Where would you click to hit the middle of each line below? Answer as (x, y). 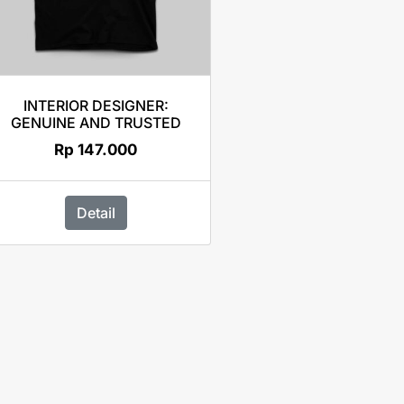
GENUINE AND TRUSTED (96, 123)
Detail (96, 212)
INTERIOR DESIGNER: (96, 106)
